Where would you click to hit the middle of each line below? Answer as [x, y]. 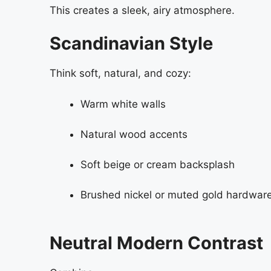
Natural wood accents [134, 134]
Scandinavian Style [131, 44]
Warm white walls [123, 104]
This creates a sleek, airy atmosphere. [142, 10]
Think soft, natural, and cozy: [120, 73]
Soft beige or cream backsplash [158, 164]
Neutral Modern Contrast [156, 243]
